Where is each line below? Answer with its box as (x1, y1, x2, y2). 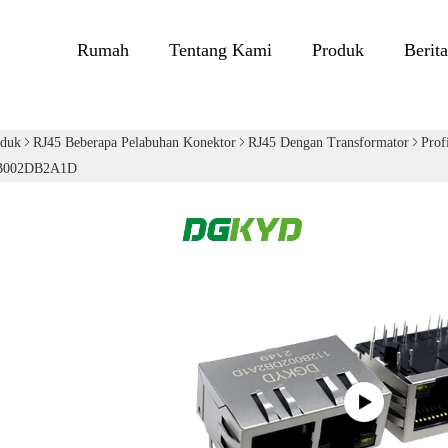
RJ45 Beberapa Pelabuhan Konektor (33, 135, 236, 150)
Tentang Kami (169, 39, 272, 60)
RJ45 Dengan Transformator (248, 135, 409, 150)
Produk (312, 39, 364, 60)
